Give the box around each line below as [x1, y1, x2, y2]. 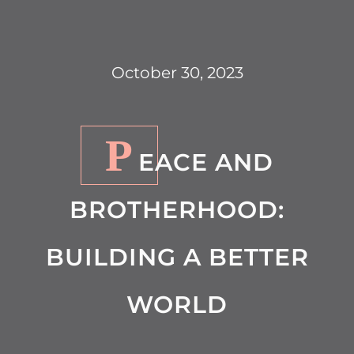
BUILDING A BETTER [45, 243, 309, 272]
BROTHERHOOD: [70, 195, 284, 224]
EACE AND [137, 148, 273, 177]
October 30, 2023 [111, 63, 243, 82]
